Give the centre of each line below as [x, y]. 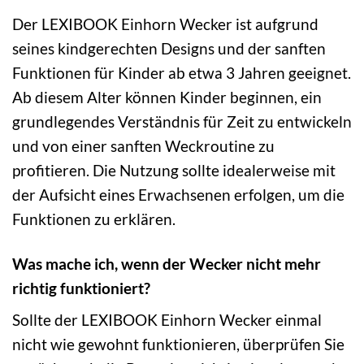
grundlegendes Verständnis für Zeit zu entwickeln [182, 121]
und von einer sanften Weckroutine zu [143, 145]
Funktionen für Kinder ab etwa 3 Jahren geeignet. [182, 72]
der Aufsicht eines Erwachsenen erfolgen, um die [178, 194]
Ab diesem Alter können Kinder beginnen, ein [167, 97]
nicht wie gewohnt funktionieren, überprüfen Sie [178, 344]
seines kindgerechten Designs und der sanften [169, 48]
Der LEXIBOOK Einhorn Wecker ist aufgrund [165, 24]
